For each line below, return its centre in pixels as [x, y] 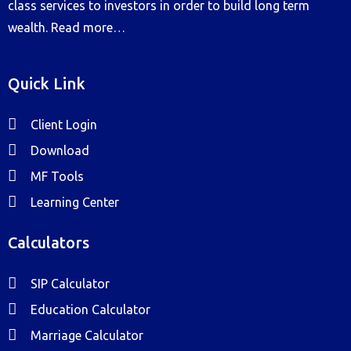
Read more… [88, 27]
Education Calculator [90, 309]
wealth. [29, 27]
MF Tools [57, 176]
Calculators [49, 242]
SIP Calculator [70, 284]
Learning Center [74, 202]
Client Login [63, 125]
